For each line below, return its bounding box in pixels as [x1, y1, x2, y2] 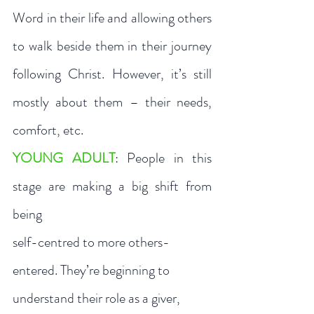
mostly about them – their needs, [13, 92, 212, 112]
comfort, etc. [13, 120, 86, 140]
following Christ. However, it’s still [13, 64, 212, 84]
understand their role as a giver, [13, 288, 183, 308]
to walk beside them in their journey [13, 36, 212, 56]
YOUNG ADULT [13, 148, 115, 168]
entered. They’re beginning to [13, 260, 172, 280]
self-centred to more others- [13, 232, 170, 252]
